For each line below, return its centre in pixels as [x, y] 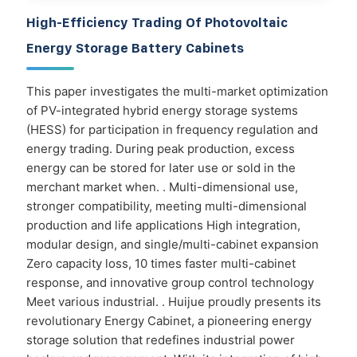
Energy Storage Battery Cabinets [135, 47]
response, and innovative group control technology [170, 282]
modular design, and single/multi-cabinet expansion [173, 244]
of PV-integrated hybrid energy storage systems [162, 110]
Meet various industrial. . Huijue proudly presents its [174, 301]
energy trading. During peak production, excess [161, 148]
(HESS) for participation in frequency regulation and [172, 129]
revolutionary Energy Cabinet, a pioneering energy [169, 320]
